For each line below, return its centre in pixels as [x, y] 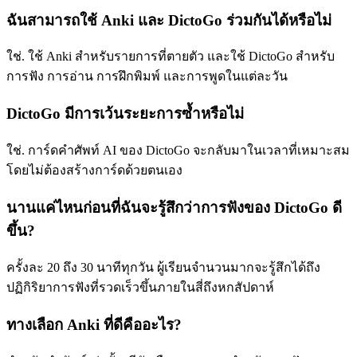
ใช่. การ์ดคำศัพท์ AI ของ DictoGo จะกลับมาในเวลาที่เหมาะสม [178, 151]
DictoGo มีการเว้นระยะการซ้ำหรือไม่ [125, 114]
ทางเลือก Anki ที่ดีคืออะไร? [94, 324]
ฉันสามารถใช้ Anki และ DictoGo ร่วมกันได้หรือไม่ [169, 20]
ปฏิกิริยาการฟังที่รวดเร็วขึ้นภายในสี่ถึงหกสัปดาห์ [140, 287]
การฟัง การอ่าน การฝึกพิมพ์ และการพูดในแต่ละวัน [147, 76]
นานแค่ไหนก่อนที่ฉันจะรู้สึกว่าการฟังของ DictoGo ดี [174, 208]
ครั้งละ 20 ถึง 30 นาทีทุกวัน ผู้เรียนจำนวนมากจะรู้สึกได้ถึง [163, 267]
